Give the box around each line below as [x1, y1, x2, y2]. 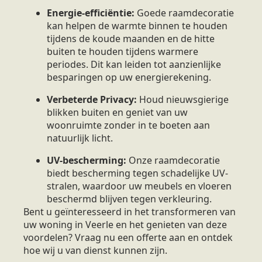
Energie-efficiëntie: [47, 6, 135, 19]
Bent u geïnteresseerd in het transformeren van [23, 205, 236, 218]
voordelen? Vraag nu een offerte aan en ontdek [23, 230, 233, 244]
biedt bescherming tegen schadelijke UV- [47, 166, 228, 180]
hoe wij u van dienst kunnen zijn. [23, 243, 167, 257]
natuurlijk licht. [47, 131, 113, 144]
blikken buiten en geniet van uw [47, 105, 188, 119]
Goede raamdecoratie [135, 6, 234, 19]
